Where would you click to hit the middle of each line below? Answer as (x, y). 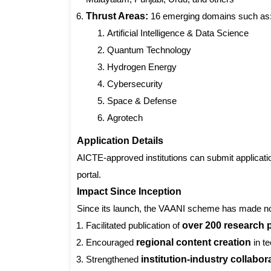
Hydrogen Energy (142, 67)
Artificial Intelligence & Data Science (178, 33)
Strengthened (113, 260)
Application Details (120, 141)
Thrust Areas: (117, 16)
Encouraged (111, 243)
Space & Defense (142, 101)
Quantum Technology (149, 50)
